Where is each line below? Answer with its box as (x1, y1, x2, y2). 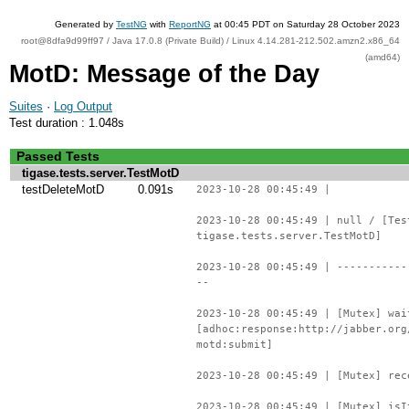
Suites (9, 100, 43, 113)
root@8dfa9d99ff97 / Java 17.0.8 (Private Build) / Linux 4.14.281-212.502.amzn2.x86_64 (21, 36, 400, 46)
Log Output (54, 100, 112, 113)
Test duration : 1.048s (9, 116, 124, 130)
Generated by (55, 19, 116, 29)
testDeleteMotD (22, 183, 104, 196)
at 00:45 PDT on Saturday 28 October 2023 (211, 19, 400, 29)
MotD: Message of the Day (9, 60, 320, 88)
